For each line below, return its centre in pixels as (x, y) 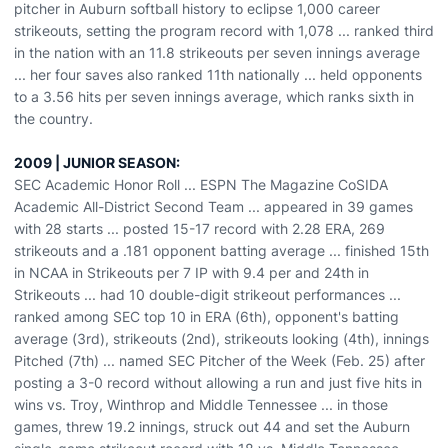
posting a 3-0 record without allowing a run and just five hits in (218, 382)
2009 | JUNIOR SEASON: (97, 162)
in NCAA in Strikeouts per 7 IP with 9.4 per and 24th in (191, 272)
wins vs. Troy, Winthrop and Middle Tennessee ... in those (201, 404)
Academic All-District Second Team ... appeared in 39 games (213, 206)
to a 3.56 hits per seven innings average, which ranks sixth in (214, 96)
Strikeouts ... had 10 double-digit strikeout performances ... (207, 294)
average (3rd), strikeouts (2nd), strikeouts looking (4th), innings (221, 338)
